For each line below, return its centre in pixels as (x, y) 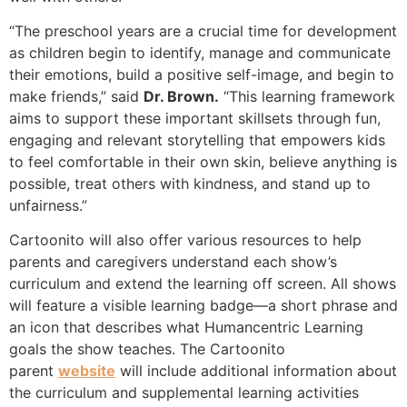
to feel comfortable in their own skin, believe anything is (203, 162)
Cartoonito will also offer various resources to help (185, 240)
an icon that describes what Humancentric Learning (186, 328)
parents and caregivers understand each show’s (173, 262)
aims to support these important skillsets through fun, (195, 119)
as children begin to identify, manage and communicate (200, 53)
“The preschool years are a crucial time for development (203, 31)
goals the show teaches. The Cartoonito (147, 349)
